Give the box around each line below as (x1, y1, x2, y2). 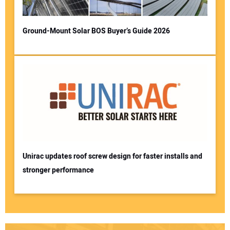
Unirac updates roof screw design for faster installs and (22, 151, 202, 162)
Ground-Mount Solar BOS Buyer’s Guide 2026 (22, 25, 170, 36)
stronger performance (22, 165, 94, 176)
